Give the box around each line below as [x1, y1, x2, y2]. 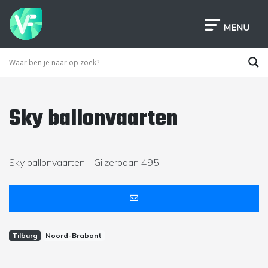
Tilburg [11, 231, 38, 240]
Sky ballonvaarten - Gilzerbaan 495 [9, 156, 159, 168]
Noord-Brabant [45, 231, 102, 240]
